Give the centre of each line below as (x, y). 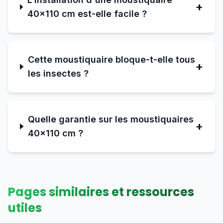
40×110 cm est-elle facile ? (87, 14)
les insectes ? (58, 73)
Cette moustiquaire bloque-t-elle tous (111, 59)
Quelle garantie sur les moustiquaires (111, 119)
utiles (25, 208)
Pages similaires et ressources (101, 192)
